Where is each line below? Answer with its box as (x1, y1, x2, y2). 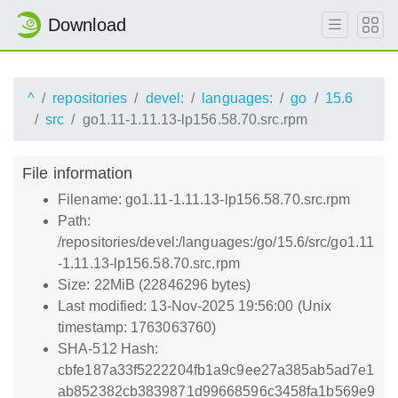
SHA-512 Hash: (58, 341, 159, 356)
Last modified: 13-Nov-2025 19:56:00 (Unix (58, 298, 332, 314)
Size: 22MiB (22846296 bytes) (58, 277, 251, 292)
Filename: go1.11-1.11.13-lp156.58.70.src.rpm (58, 192, 351, 207)
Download (48, 15, 126, 35)
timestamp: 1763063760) (58, 320, 217, 335)
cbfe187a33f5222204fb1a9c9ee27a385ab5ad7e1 (58, 362, 375, 378)
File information (22, 163, 133, 182)
